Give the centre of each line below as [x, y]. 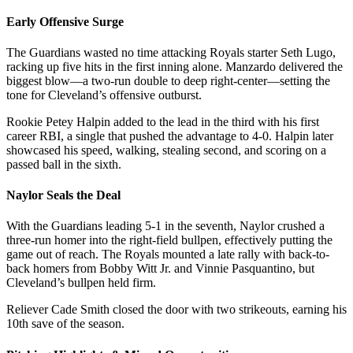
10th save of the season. [65, 324]
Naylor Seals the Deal [63, 195]
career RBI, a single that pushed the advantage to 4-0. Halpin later [170, 136]
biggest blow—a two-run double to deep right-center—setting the [168, 80]
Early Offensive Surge [65, 21]
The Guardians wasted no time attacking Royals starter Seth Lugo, [171, 52]
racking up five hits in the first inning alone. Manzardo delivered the [175, 66]
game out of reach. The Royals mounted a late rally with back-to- [168, 255]
